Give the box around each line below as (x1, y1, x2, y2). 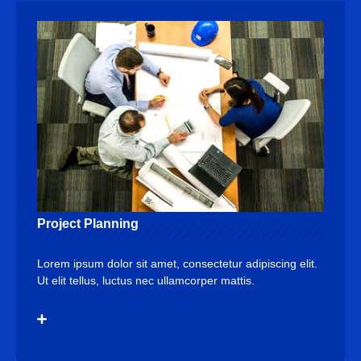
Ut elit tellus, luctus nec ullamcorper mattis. (37, 274, 255, 287)
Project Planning (37, 215, 139, 230)
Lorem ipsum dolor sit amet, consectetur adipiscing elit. (37, 257, 317, 270)
